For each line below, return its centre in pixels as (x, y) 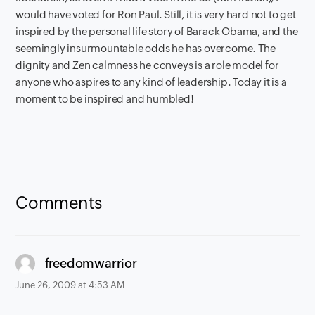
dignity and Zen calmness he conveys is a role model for (147, 65)
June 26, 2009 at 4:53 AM (70, 285)
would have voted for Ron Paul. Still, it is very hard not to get (156, 14)
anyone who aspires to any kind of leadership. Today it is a (151, 82)
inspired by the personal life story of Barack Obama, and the (157, 31)
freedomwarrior (91, 264)
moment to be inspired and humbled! (105, 99)
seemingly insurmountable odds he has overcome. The (146, 48)
